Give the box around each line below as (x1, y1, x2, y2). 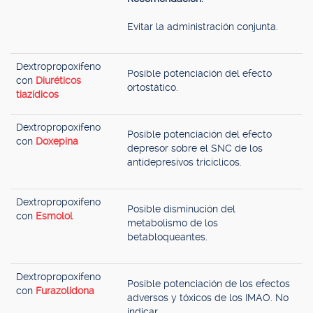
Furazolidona (36, 285, 94, 296)
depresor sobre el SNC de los (127, 143, 263, 154)
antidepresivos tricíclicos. (127, 156, 242, 168)
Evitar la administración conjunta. (127, 21, 278, 32)
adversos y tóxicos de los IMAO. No (127, 292, 289, 303)
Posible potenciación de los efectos (127, 278, 290, 289)
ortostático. (127, 82, 178, 93)
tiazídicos (16, 89, 59, 100)
